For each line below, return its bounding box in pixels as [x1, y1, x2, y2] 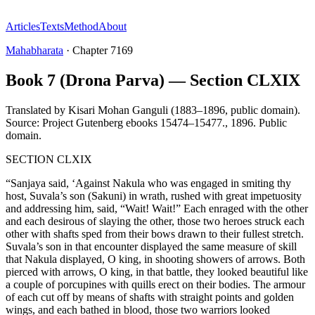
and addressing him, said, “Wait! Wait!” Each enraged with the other [6, 202, 308, 214]
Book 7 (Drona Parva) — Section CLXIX [6, 70, 300, 89]
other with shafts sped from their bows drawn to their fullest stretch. [6, 227, 304, 240]
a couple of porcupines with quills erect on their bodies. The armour [6, 278, 305, 290]
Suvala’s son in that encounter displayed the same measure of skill [6, 240, 297, 252]
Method [64, 20, 98, 32]
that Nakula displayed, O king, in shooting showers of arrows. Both [6, 252, 305, 265]
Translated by [6, 103, 65, 116]
